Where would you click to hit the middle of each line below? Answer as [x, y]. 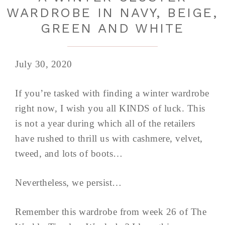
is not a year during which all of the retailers [105, 123]
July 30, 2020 [44, 64]
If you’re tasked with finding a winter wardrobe [112, 93]
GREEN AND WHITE [112, 28]
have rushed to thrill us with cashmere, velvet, [109, 138]
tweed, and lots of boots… [69, 153]
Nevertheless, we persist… [69, 183]
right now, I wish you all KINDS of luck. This [110, 108]
